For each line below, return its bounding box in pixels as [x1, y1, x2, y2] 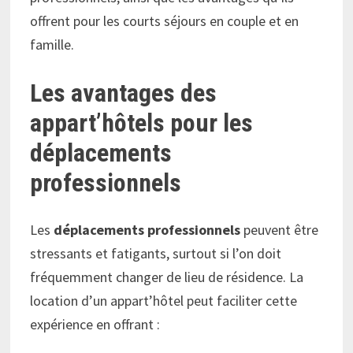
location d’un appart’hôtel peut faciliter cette [30, 292, 298, 310]
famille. [30, 35, 75, 54]
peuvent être [240, 221, 319, 240]
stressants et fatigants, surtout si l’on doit [30, 244, 282, 263]
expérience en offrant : [30, 315, 161, 334]
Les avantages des [30, 77, 217, 108]
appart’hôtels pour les [30, 107, 254, 138]
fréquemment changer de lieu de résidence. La [30, 268, 304, 287]
